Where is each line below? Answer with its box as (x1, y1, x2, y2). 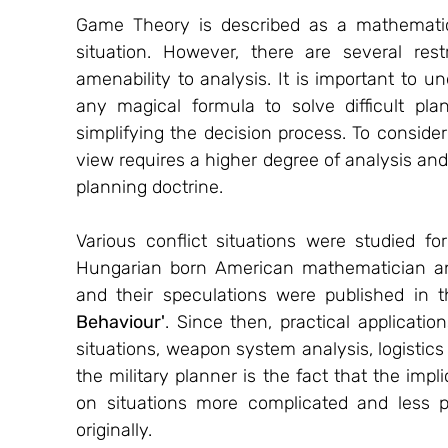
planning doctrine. (76, 175, 223, 198)
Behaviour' (76, 310, 165, 333)
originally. (76, 418, 152, 441)
